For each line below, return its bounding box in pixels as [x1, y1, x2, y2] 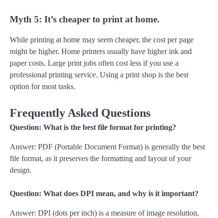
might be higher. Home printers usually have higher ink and [10, 47, 192, 56]
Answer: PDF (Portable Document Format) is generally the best [10, 143, 205, 151]
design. [10, 166, 32, 175]
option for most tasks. [10, 82, 75, 91]
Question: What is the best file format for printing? [10, 123, 176, 132]
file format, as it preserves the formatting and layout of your [10, 154, 191, 163]
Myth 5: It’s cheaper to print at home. [10, 14, 160, 25]
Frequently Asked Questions [10, 107, 150, 120]
